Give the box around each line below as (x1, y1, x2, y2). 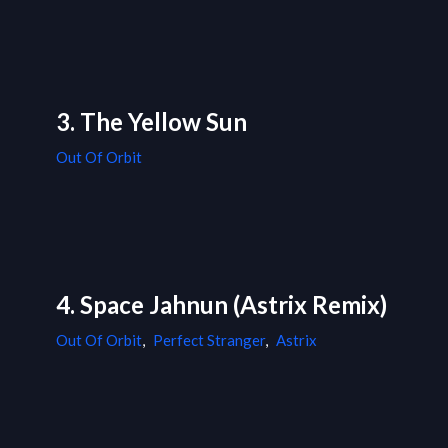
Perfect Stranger (153, 331, 265, 350)
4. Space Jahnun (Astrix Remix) (56, 290, 387, 320)
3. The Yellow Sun (56, 107, 247, 137)
